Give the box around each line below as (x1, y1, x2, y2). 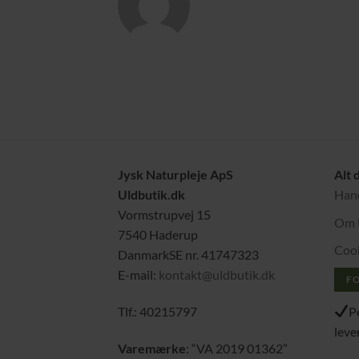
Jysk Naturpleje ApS (118, 167, 233, 183)
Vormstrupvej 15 (118, 207, 211, 223)
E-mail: (118, 267, 159, 283)
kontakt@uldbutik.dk (159, 267, 275, 283)
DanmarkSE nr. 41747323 (118, 247, 259, 263)
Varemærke (118, 340, 186, 356)
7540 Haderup (118, 227, 198, 243)
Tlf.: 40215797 (118, 303, 197, 319)
